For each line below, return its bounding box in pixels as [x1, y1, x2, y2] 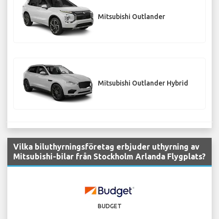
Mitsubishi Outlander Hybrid [98, 79, 188, 88]
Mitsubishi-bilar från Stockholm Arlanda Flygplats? [13, 152, 206, 161]
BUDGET [97, 203, 122, 210]
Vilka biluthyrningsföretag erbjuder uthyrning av [13, 142, 199, 152]
